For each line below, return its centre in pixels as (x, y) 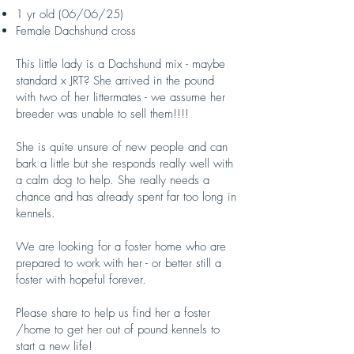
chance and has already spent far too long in (126, 197)
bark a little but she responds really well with (124, 164)
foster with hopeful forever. (81, 280)
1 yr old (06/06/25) (70, 14)
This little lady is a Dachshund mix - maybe (121, 64)
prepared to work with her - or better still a (119, 263)
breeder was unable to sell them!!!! (102, 114)
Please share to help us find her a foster (113, 313)
